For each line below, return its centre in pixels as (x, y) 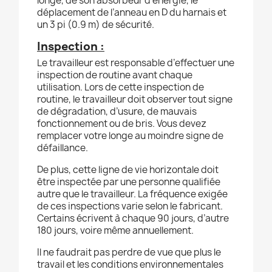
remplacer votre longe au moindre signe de (130, 136)
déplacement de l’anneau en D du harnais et (132, 13)
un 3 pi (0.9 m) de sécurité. (96, 25)
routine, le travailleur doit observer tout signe (135, 100)
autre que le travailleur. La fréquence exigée (132, 194)
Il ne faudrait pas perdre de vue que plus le (129, 253)
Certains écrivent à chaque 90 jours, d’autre (133, 219)
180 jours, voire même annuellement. (115, 231)
